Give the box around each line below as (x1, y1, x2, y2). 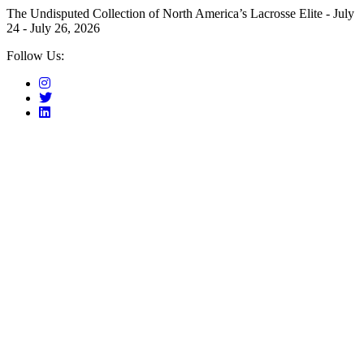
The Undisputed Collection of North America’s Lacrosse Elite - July (6, 6, 354, 20)
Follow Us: (6, 49, 64, 63)
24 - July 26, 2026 (6, 21, 100, 35)
